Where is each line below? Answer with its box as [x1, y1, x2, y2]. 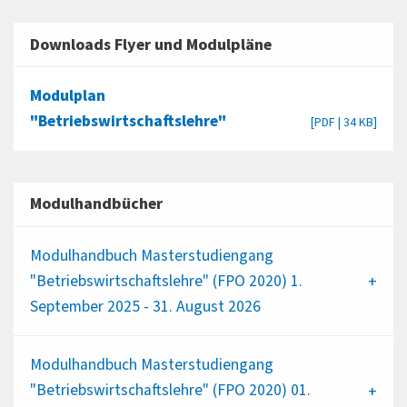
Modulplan [29, 84, 105, 107]
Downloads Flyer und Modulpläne [29, 33, 272, 56]
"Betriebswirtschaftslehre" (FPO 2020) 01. [29, 378, 311, 402]
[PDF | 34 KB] [310, 113, 378, 132]
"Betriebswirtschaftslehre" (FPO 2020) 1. [29, 269, 303, 293]
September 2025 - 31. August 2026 [29, 294, 261, 318]
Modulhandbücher [29, 193, 163, 216]
